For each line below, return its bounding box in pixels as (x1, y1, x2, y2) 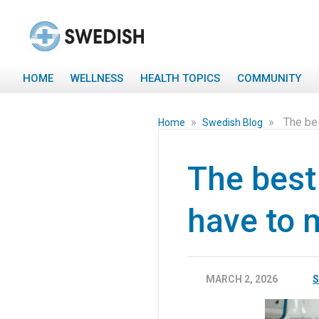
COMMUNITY (237, 72, 301, 85)
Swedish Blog (202, 117, 265, 128)
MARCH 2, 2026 (206, 273, 278, 285)
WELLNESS (70, 72, 123, 85)
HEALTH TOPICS (140, 72, 220, 85)
